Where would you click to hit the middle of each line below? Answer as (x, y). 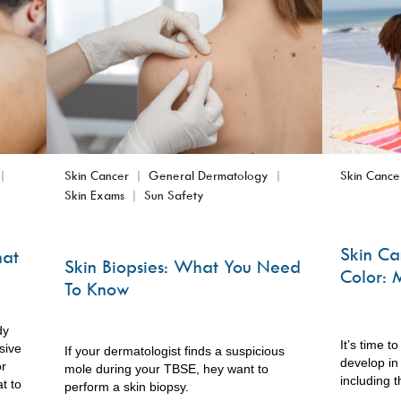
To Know (97, 289)
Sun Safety (174, 194)
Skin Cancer (96, 175)
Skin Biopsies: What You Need (182, 267)
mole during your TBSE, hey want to (166, 369)
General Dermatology (208, 175)
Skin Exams (94, 194)
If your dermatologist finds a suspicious (174, 351)
